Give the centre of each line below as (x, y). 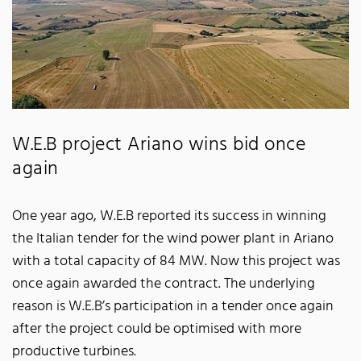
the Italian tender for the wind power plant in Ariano (173, 239)
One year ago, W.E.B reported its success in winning (169, 216)
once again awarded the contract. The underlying (164, 284)
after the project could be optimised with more (157, 329)
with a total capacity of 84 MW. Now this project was (176, 261)
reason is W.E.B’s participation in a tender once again (173, 306)
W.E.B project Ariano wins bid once (159, 144)
